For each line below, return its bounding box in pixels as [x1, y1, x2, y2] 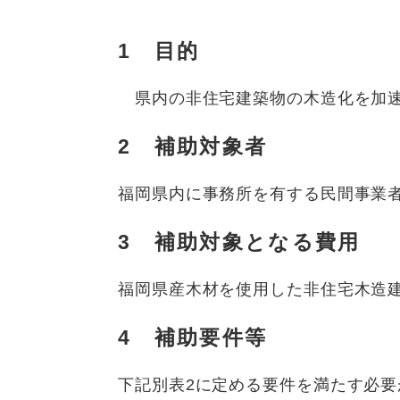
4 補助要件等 [118, 325, 268, 349]
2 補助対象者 [118, 134, 268, 158]
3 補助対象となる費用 [118, 229, 361, 254]
